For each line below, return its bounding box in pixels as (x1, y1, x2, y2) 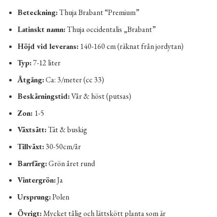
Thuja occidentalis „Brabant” (65, 24, 156, 34)
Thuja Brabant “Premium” (57, 7, 139, 18)
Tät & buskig (46, 124, 87, 135)
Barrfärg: (17, 158, 47, 169)
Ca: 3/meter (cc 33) (44, 74, 104, 85)
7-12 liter (31, 58, 61, 68)
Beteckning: (17, 7, 58, 18)
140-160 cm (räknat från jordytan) (78, 41, 184, 51)
